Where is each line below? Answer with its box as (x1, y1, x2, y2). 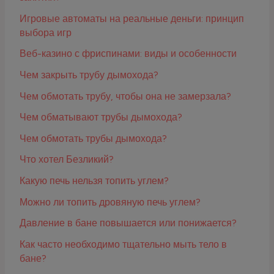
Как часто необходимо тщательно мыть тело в (20, 238, 228, 250)
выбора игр (20, 26, 72, 39)
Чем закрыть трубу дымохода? (20, 68, 159, 81)
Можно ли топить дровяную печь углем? (20, 196, 201, 208)
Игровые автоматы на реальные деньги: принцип (20, 12, 245, 24)
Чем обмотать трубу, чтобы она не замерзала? (20, 90, 232, 102)
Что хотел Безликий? (20, 154, 114, 166)
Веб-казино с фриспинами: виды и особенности (20, 48, 237, 60)
